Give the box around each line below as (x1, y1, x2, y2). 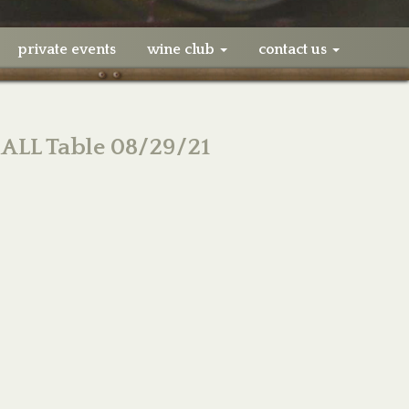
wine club (146, 41, 218, 58)
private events (17, 41, 116, 58)
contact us (257, 41, 330, 58)
